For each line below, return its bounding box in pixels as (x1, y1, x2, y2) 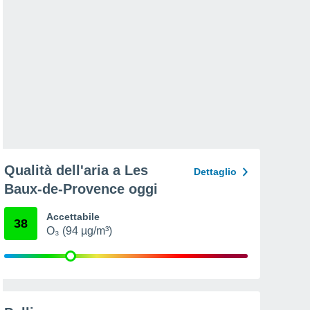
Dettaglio (194, 166, 237, 177)
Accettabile (46, 211, 100, 222)
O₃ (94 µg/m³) (46, 225, 112, 237)
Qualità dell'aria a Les (4, 163, 148, 178)
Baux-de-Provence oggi (4, 181, 158, 197)
